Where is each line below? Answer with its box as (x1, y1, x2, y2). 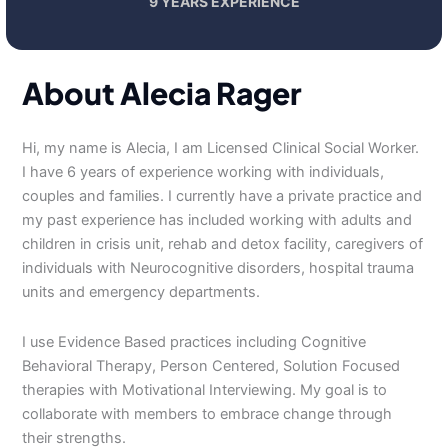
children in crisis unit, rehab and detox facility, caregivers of (22, 235, 424, 253)
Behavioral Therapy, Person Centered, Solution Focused (22, 356, 401, 375)
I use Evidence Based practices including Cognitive (22, 332, 367, 351)
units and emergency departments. (22, 283, 261, 301)
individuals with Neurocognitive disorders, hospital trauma (22, 259, 415, 277)
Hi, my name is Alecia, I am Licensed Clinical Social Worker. (22, 139, 420, 157)
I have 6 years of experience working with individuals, (22, 163, 385, 181)
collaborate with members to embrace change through (22, 404, 393, 423)
